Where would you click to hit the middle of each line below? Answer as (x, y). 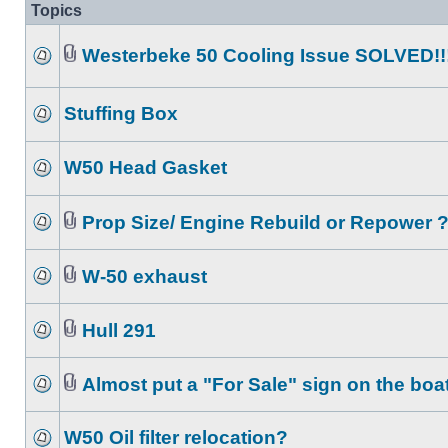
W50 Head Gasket (145, 167)
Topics (56, 10)
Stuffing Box (121, 113)
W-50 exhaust (144, 276)
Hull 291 (119, 330)
